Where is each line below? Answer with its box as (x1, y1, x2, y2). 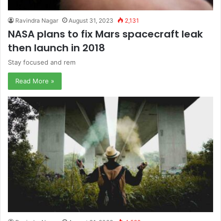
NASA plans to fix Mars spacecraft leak (8, 27, 203, 41)
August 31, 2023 (69, 16, 113, 24)
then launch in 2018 (8, 40, 105, 55)
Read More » (15, 76, 54, 85)
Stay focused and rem (8, 58, 75, 66)
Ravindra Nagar (15, 16, 58, 24)
